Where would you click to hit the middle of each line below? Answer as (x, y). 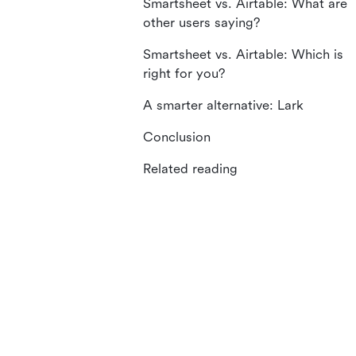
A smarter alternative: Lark (223, 105)
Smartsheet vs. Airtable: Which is (243, 54)
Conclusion (177, 137)
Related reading (190, 169)
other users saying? (201, 23)
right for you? (184, 74)
